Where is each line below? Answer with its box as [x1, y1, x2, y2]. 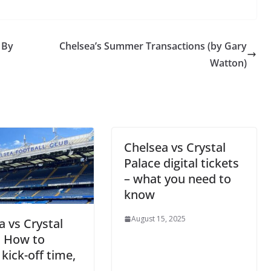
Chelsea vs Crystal [123, 139, 226, 155]
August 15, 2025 [131, 214, 186, 224]
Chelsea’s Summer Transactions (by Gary [59, 39, 247, 53]
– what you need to [123, 171, 231, 187]
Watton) [209, 56, 247, 70]
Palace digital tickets [123, 155, 239, 171]
